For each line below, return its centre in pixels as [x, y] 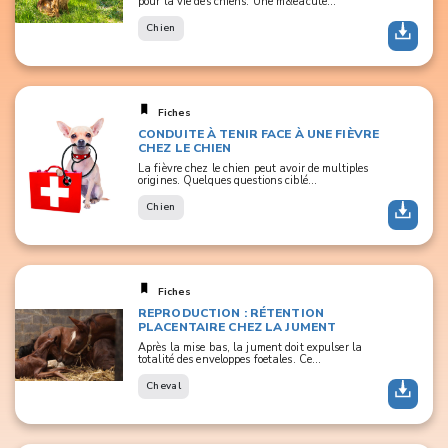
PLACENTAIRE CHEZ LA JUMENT [237, 327]
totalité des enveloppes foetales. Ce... [230, 359]
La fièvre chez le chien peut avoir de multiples [253, 168]
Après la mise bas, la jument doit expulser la [250, 347]
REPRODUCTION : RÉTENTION [231, 313]
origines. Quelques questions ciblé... [228, 180]
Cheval [163, 386]
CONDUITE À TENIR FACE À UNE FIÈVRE [259, 134]
